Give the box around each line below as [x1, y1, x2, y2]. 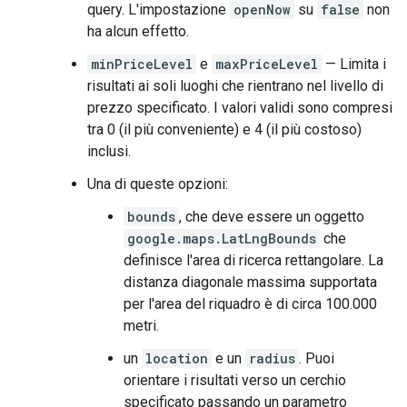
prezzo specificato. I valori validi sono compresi [87, 99, 392, 117]
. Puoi [299, 350, 334, 368]
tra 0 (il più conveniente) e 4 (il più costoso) [87, 121, 362, 139]
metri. [124, 317, 159, 335]
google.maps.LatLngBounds [127, 230, 316, 248]
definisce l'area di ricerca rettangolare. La [124, 252, 383, 270]
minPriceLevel [91, 55, 193, 74]
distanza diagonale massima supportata [124, 273, 377, 292]
